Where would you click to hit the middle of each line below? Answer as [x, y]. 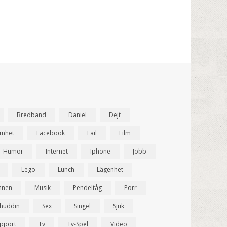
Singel [83, 206]
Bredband [32, 115]
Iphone [101, 152]
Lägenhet [110, 170]
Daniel [78, 115]
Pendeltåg [88, 188]
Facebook [51, 133]
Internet [57, 152]
